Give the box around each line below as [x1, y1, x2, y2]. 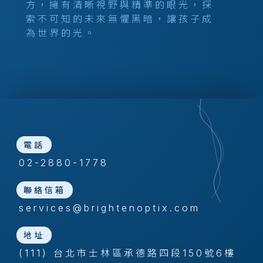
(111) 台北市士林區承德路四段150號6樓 [19, 247, 236, 259]
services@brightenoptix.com [19, 202, 200, 214]
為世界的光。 [26, 27, 96, 39]
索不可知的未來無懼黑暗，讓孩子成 [26, 13, 214, 25]
